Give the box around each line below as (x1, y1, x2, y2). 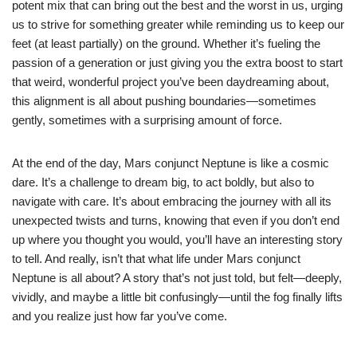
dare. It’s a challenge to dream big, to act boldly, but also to (12, 175, 314, 189)
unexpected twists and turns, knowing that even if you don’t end (12, 213, 339, 227)
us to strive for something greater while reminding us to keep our (12, 17, 344, 31)
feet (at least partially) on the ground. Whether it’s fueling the (12, 36, 320, 50)
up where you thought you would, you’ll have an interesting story (12, 232, 343, 246)
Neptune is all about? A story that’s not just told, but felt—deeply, (12, 270, 342, 284)
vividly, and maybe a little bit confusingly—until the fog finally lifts (12, 289, 343, 304)
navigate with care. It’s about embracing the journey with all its (12, 194, 331, 208)
